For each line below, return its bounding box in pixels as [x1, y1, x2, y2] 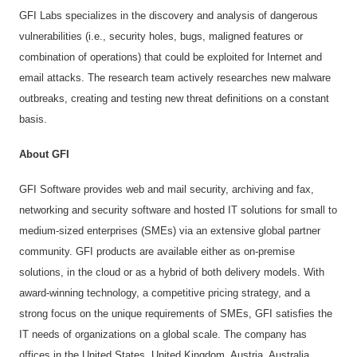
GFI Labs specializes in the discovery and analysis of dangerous [19, 10, 318, 22]
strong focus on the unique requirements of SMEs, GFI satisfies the [19, 308, 332, 320]
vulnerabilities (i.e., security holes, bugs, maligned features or [19, 30, 303, 43]
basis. [19, 113, 47, 126]
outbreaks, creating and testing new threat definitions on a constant [19, 92, 329, 105]
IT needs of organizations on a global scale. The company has [19, 328, 307, 341]
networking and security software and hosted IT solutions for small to [19, 204, 337, 217]
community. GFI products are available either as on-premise [19, 245, 295, 258]
